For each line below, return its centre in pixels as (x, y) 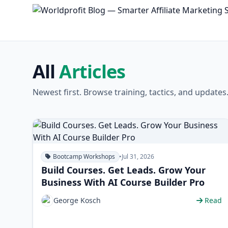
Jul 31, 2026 (138, 156)
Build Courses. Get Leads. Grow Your (123, 170)
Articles (92, 72)
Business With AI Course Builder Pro (123, 182)
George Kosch (77, 200)
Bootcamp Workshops (84, 156)
